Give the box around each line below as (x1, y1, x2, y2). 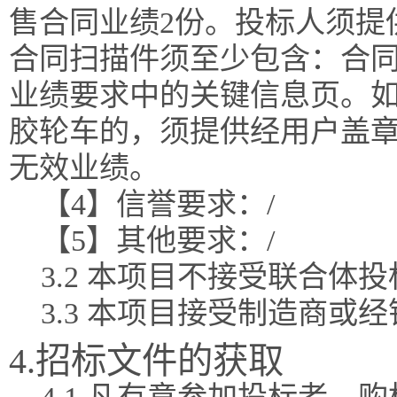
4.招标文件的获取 (9, 341, 284, 382)
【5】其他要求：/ (41, 223, 275, 257)
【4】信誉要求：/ (41, 187, 275, 221)
